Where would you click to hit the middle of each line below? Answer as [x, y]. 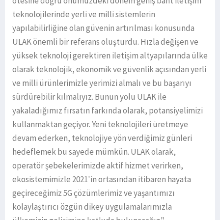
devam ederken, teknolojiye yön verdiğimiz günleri [102, 138]
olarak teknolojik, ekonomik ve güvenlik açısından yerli [109, 69]
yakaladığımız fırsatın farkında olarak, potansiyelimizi [108, 111]
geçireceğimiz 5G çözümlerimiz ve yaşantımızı [94, 193]
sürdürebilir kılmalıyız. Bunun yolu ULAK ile [89, 97]
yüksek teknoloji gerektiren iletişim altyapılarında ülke [110, 56]
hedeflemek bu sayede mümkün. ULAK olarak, [94, 152]
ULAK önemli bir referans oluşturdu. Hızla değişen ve [105, 42]
